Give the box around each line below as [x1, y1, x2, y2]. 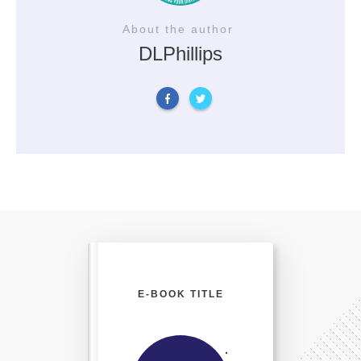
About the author [122, 23, 239, 36]
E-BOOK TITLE [137, 288, 224, 300]
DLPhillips [139, 43, 222, 65]
